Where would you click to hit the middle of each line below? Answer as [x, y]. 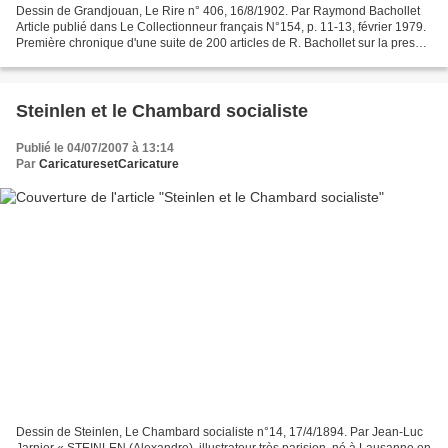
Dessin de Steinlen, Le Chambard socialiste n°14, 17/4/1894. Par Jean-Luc [219, 431]
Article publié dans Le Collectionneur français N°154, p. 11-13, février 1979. [221, 27]
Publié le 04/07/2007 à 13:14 [95, 148]
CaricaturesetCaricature [109, 164]
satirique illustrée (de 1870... [93, 59]
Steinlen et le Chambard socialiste [162, 111]
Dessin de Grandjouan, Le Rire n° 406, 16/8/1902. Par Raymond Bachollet [218, 11]
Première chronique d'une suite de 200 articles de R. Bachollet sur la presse [222, 43]
